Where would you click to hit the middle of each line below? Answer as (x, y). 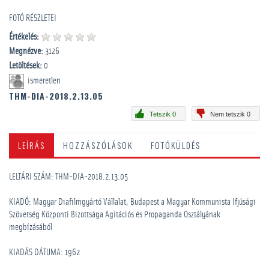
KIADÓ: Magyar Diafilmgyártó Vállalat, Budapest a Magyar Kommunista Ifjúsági (132, 202)
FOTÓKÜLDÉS (176, 145)
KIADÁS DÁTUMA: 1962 (44, 252)
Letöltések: (26, 66)
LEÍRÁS (32, 145)
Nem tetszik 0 (230, 114)
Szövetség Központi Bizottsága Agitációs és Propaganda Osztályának (115, 215)
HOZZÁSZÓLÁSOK (98, 145)
